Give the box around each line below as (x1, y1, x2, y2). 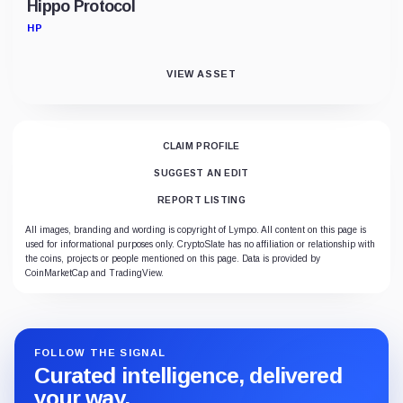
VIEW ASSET (166, 67, 237, 79)
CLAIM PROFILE (163, 141, 240, 151)
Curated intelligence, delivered (33, 363, 342, 389)
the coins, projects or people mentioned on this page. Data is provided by (25, 254, 320, 264)
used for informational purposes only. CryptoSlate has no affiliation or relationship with (25, 239, 375, 249)
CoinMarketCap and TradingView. (25, 268, 164, 278)
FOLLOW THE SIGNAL (33, 347, 166, 359)
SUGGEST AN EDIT (154, 168, 249, 178)
